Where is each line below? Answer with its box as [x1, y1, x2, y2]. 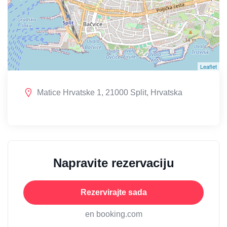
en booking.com [85, 209, 142, 218]
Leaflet [200, 62, 217, 70]
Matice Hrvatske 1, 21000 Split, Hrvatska [37, 88, 182, 97]
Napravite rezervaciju [53, 156, 174, 170]
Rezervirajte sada [80, 187, 147, 197]
